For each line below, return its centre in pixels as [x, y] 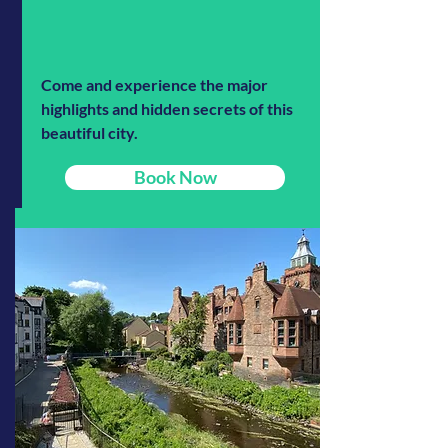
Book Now [175, 176]
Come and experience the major [154, 84]
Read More [175, 250]
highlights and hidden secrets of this [167, 108]
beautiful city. [89, 132]
